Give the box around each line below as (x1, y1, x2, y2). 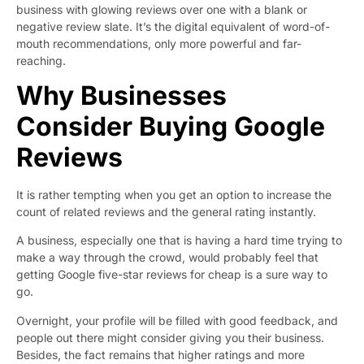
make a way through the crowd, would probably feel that (16, 250, 318, 265)
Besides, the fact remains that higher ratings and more (16, 347, 305, 362)
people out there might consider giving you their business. (16, 330, 324, 344)
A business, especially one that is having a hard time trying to (16, 233, 342, 248)
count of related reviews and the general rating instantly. (16, 204, 316, 219)
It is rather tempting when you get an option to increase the (16, 187, 331, 201)
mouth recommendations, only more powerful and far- (16, 36, 301, 50)
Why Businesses (16, 79, 227, 111)
